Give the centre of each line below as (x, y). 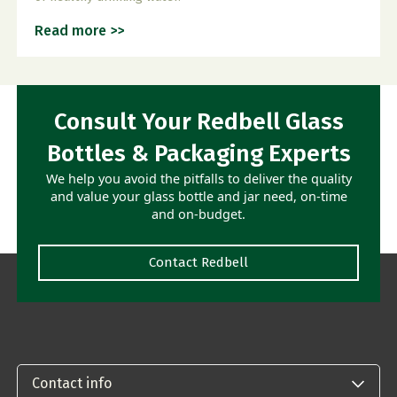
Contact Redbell (198, 262)
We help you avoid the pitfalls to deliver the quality (198, 178)
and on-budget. (198, 214)
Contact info (72, 384)
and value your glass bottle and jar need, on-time (198, 196)
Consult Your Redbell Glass (198, 121)
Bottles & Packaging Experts (198, 153)
